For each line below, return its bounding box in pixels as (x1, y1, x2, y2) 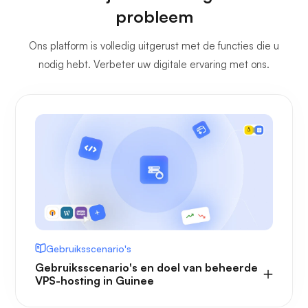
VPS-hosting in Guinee (35, 273, 154, 287)
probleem (115, 5, 193, 27)
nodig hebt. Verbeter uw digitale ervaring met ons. (38, 57, 269, 71)
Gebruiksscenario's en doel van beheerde (35, 260, 258, 274)
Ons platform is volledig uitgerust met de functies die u (29, 38, 279, 52)
